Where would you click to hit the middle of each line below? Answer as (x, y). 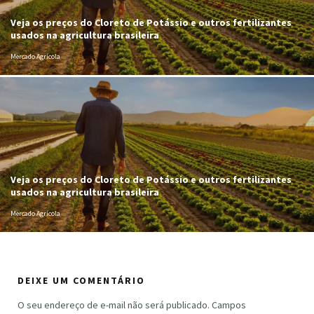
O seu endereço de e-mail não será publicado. (114, 305)
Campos (229, 305)
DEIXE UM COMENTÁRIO (81, 281)
